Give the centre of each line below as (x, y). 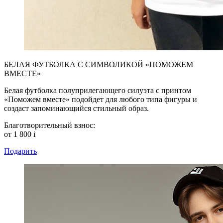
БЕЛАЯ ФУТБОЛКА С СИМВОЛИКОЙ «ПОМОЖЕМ (99, 64)
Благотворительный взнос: (50, 125)
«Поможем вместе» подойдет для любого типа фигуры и (101, 99)
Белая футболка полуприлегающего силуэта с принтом (98, 90)
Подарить (20, 151)
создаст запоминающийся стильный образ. (76, 108)
